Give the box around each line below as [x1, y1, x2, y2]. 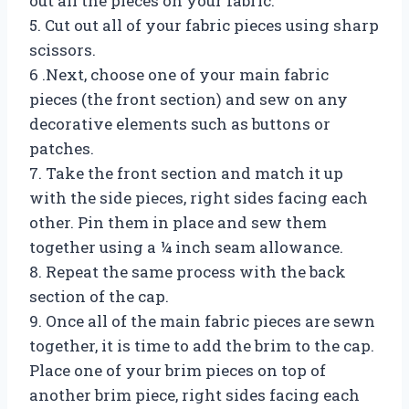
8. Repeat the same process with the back [29, 260, 346, 282]
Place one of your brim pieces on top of [29, 359, 326, 381]
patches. [29, 137, 94, 159]
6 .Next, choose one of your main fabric [29, 63, 329, 85]
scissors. [29, 38, 96, 60]
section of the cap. [29, 285, 169, 307]
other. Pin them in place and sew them [29, 211, 327, 233]
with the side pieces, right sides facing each [29, 186, 368, 208]
